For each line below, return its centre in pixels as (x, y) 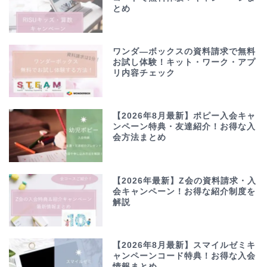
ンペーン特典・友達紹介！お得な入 (184, 127)
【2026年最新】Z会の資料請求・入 (185, 181)
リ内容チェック (144, 73)
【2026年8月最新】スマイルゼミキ (184, 245)
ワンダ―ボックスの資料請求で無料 (184, 52)
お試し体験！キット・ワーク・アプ (184, 63)
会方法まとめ (140, 138)
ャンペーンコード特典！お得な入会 (184, 256)
